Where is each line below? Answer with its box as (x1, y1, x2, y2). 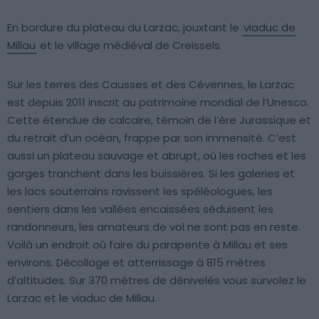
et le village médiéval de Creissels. (37, 37, 222, 53)
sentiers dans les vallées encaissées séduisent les (7, 201, 273, 216)
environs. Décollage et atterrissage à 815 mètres (7, 254, 266, 270)
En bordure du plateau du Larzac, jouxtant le (7, 19, 242, 35)
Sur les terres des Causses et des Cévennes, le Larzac (7, 76, 294, 92)
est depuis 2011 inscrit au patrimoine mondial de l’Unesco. (7, 94, 309, 110)
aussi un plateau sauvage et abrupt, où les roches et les (7, 147, 306, 163)
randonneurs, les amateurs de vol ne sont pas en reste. (7, 219, 300, 234)
